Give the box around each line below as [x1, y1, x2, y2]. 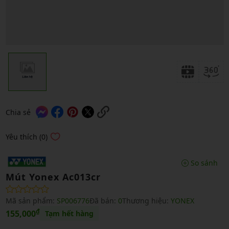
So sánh [189, 157, 218, 168]
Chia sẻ [5, 107, 31, 117]
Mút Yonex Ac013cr [5, 171, 101, 184]
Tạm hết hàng [44, 209, 94, 219]
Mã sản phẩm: [5, 196, 57, 206]
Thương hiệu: [122, 196, 171, 206]
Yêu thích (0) [5, 131, 48, 142]
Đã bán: [89, 196, 118, 206]
